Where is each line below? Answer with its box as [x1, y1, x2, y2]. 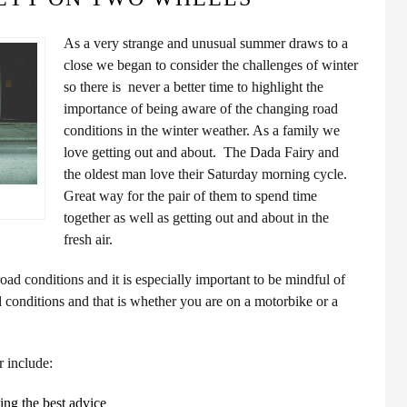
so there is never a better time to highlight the [64, 79, 323, 94]
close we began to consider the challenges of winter [64, 57, 358, 73]
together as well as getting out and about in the [64, 210, 329, 225]
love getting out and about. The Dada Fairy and [64, 144, 339, 160]
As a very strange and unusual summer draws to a [64, 35, 348, 51]
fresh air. [64, 232, 113, 247]
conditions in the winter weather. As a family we [64, 123, 340, 138]
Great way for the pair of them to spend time [64, 188, 317, 203]
